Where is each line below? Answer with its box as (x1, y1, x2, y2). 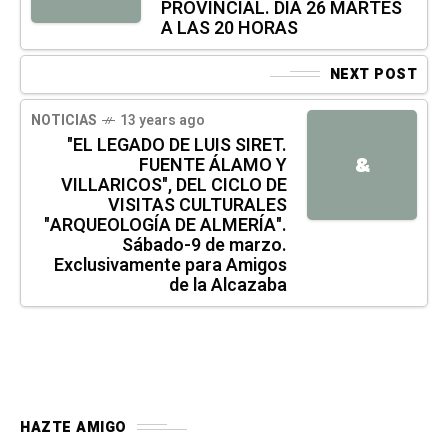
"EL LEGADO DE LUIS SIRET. (67, 131, 287, 159)
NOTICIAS (31, 109, 97, 131)
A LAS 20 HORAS (161, 14, 298, 42)
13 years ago (120, 109, 205, 131)
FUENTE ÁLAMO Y (139, 151, 287, 179)
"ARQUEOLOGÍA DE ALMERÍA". (44, 211, 287, 239)
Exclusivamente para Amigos (54, 251, 287, 279)
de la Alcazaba (169, 271, 287, 299)
